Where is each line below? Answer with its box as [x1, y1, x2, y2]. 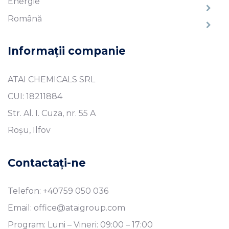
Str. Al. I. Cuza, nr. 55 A [8, 108, 96, 118]
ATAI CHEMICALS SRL [8, 74, 95, 84]
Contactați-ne [8, 156, 86, 169]
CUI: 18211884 [8, 91, 62, 101]
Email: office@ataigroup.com [8, 202, 125, 213]
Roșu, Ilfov [8, 125, 51, 135]
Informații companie [8, 44, 126, 58]
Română [8, 13, 42, 24]
